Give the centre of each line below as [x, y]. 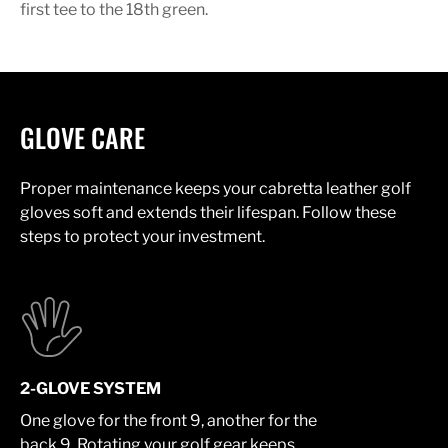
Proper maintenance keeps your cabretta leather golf [215, 188]
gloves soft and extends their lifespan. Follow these [208, 212]
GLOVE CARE [82, 137]
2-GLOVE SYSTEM [90, 388]
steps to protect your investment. [142, 236]
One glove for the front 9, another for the [168, 420]
